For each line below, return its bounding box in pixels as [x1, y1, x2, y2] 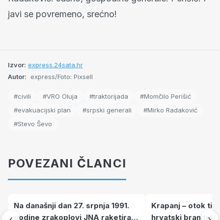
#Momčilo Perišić [140, 92, 191, 100]
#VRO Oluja [43, 92, 78, 100]
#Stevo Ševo [14, 119, 52, 128]
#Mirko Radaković [143, 106, 197, 114]
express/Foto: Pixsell [28, 72, 93, 81]
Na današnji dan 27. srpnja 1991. [14, 200, 129, 210]
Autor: [8, 72, 27, 81]
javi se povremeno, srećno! [8, 8, 117, 19]
